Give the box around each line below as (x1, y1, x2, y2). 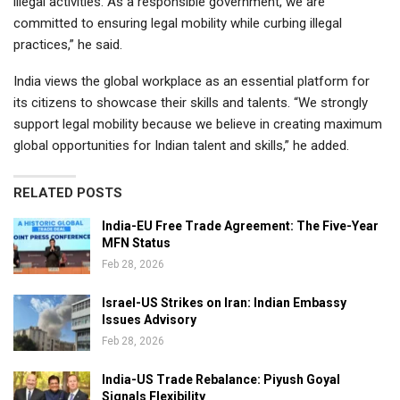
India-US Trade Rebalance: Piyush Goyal (102, 371, 340, 387)
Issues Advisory (102, 312, 196, 327)
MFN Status (102, 235, 171, 250)
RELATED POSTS (13, 184, 122, 201)
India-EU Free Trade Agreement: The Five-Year (102, 218, 379, 233)
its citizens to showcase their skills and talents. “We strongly (13, 94, 368, 111)
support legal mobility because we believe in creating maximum (13, 115, 382, 132)
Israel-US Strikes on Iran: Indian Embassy (102, 295, 346, 310)
